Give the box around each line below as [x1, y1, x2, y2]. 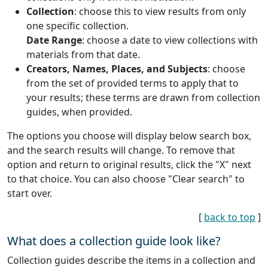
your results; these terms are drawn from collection [26, 91, 260, 105]
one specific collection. [26, 19, 129, 33]
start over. [7, 187, 52, 200]
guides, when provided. [26, 105, 132, 119]
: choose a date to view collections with [82, 33, 258, 47]
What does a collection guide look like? [7, 233, 221, 249]
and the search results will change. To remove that [7, 144, 235, 157]
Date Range [26, 33, 82, 47]
